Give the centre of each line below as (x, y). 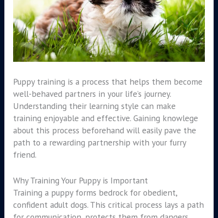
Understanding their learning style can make (94, 106)
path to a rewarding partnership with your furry (99, 143)
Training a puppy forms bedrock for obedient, (95, 192)
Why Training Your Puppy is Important (80, 180)
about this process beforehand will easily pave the (104, 130)
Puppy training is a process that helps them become (108, 82)
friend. (25, 155)
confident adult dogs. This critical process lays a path (108, 204)
